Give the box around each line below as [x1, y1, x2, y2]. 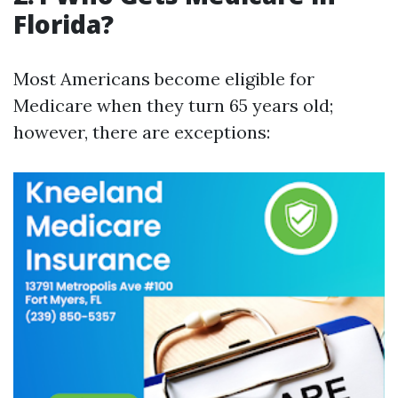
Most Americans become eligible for [13, 68, 314, 90]
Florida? [13, 7, 114, 41]
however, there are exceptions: [13, 121, 270, 143]
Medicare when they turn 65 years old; [13, 94, 333, 116]
